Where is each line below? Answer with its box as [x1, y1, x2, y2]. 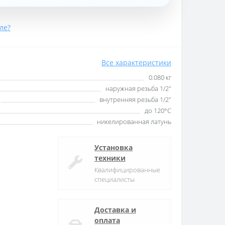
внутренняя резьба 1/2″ [99, 94, 171, 104]
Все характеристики [101, 57, 171, 67]
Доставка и [94, 204, 136, 214]
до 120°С [145, 105, 171, 115]
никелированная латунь [97, 117, 171, 126]
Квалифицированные [94, 165, 160, 174]
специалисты [94, 174, 135, 184]
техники [94, 153, 126, 163]
